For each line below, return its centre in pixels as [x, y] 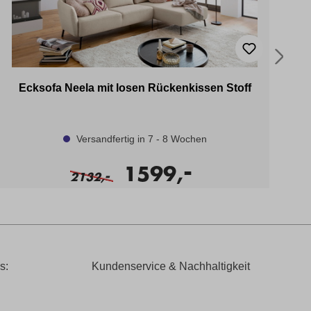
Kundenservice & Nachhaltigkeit [171, 267]
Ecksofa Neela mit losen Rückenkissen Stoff [135, 87]
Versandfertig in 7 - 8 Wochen [140, 138]
